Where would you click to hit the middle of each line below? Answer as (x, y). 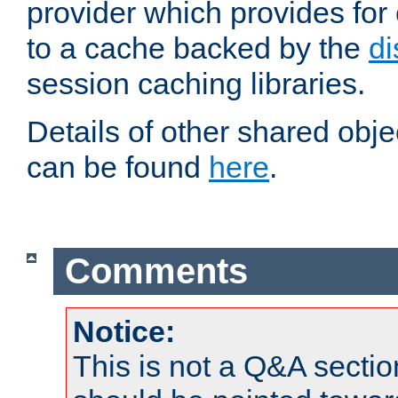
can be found (118, 167)
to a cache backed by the (198, 48)
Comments (156, 271)
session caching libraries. (196, 84)
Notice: (124, 331)
